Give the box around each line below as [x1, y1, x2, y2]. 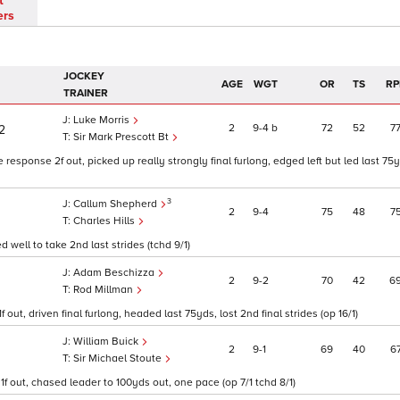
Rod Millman [73, 283, 136, 297]
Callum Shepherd [73, 197, 160, 212]
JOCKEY [63, 70, 104, 84]
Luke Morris [73, 113, 132, 128]
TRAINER [63, 87, 108, 101]
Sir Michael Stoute [73, 352, 164, 366]
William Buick [73, 335, 141, 349]
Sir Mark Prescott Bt [73, 130, 171, 145]
